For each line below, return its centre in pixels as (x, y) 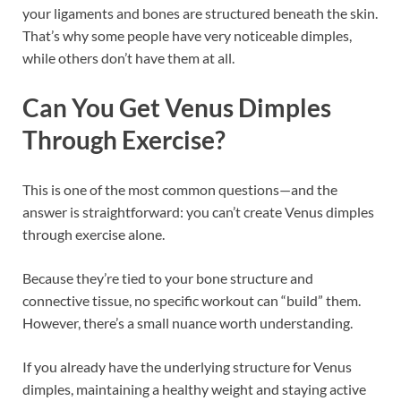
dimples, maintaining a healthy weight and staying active (194, 389)
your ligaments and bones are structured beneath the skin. (200, 13)
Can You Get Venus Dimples (177, 108)
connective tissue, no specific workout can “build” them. (192, 301)
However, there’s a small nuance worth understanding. (188, 323)
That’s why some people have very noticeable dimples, (187, 36)
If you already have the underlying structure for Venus (187, 367)
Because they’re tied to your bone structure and (168, 278)
